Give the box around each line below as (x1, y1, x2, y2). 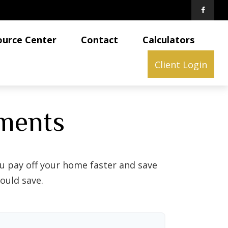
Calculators (142, 34, 195, 46)
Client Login (155, 59, 208, 71)
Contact (81, 34, 119, 46)
